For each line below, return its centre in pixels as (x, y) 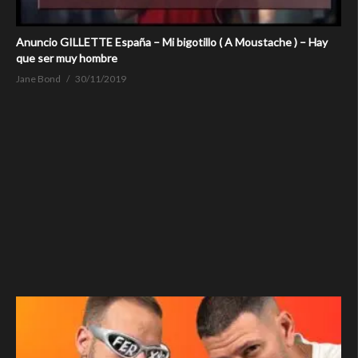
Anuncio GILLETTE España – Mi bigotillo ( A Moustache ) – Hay (172, 42)
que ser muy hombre (67, 58)
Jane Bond (38, 79)
